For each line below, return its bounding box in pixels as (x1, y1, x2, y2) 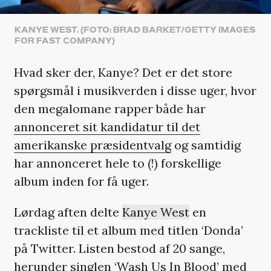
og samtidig (171, 137, 241, 152)
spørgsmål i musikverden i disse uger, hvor (13, 82, 256, 98)
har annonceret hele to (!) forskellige (13, 155, 221, 171)
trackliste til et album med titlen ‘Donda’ (13, 223, 243, 238)
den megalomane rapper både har (13, 100, 206, 116)
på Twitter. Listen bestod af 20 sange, (13, 241, 225, 256)
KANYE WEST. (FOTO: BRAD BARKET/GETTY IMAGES (14, 24, 255, 34)
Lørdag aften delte (13, 204, 122, 220)
